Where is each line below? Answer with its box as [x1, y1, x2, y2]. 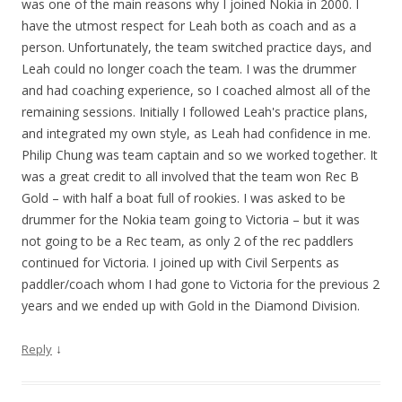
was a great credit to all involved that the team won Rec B [22, 168, 359, 186]
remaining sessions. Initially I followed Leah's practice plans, [22, 103, 368, 121]
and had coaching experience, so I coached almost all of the [22, 82, 371, 100]
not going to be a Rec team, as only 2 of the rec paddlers [22, 232, 354, 250]
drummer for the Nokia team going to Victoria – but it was [22, 211, 360, 229]
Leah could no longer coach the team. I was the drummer [22, 60, 356, 78]
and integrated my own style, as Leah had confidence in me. [22, 125, 371, 143]
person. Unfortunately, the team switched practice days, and [22, 39, 371, 57]
